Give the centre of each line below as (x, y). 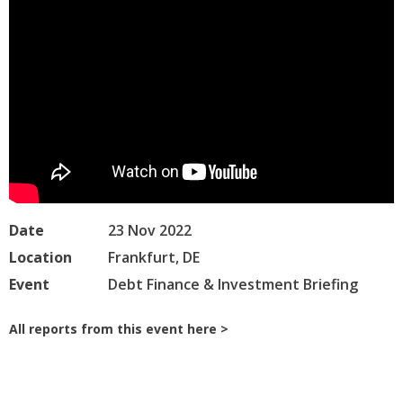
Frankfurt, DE (154, 258)
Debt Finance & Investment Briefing (233, 285)
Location (40, 258)
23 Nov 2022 (150, 231)
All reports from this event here (113, 329)
